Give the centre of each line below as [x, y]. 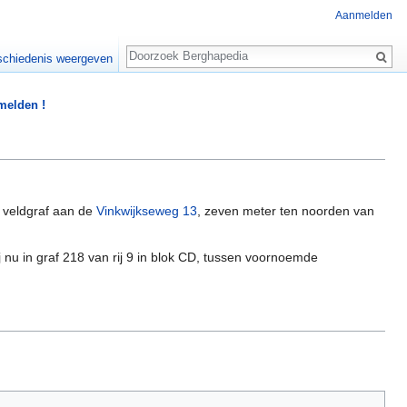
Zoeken [157, 47]
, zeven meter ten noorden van [286, 211]
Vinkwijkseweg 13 [147, 211]
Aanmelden [364, 16]
